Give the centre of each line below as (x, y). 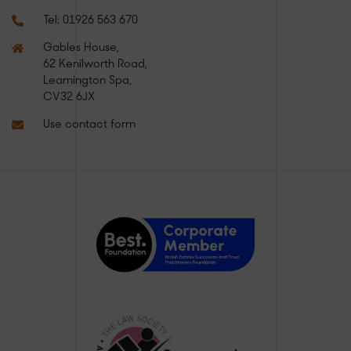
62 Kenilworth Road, (95, 64)
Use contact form (89, 125)
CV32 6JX (69, 97)
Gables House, (81, 48)
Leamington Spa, (87, 81)
